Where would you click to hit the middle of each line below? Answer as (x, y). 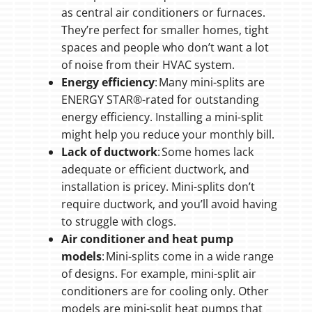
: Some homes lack (205, 152)
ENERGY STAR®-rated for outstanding (160, 100)
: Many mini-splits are (209, 83)
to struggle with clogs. (118, 222)
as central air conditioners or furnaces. (163, 13)
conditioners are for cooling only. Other (165, 291)
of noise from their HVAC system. (148, 65)
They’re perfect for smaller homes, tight (165, 30)
